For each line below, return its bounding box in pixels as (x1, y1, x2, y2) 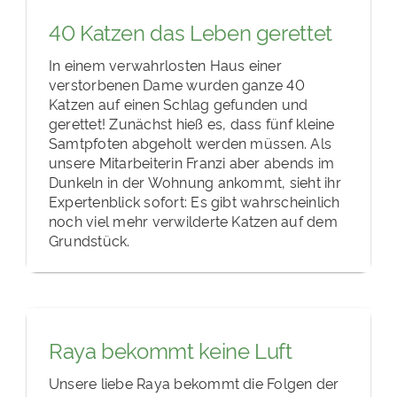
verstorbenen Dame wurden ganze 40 (49, 74, 305, 94)
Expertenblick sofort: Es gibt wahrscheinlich (49, 191, 340, 211)
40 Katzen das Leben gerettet (49, 17, 332, 47)
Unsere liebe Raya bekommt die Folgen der (49, 372, 339, 393)
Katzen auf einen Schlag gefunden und (49, 93, 308, 113)
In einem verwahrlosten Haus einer (49, 54, 282, 74)
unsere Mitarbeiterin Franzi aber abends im (49, 152, 335, 172)
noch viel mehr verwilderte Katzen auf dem (49, 210, 338, 230)
